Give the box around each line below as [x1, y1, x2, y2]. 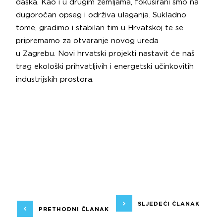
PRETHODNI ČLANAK [38, 206, 109, 212]
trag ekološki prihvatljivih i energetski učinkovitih [16, 62, 194, 70]
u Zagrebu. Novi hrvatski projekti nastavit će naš [16, 50, 195, 57]
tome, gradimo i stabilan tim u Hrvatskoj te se [16, 24, 183, 32]
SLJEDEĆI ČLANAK [138, 201, 200, 207]
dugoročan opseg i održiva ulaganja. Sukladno [16, 11, 186, 19]
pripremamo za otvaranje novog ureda [16, 37, 159, 45]
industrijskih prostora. [16, 75, 94, 83]
